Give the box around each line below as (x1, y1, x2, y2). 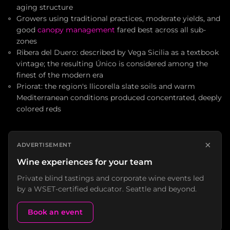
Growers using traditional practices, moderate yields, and (16, 14, 220, 23)
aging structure (16, 3, 73, 12)
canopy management (37, 26, 115, 34)
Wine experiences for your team (17, 157, 152, 167)
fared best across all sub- (115, 26, 206, 34)
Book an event (28, 207, 83, 217)
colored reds (16, 105, 61, 113)
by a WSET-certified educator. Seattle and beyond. (17, 184, 197, 194)
